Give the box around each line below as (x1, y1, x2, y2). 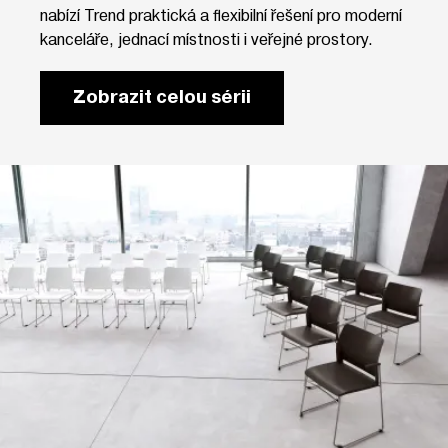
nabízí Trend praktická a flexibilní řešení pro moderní (40, 3, 402, 25)
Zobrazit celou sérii (73, 85, 251, 109)
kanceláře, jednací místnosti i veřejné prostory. (40, 27, 373, 49)
